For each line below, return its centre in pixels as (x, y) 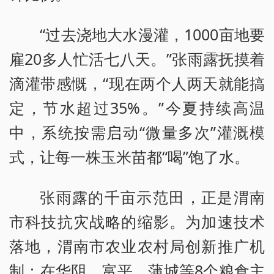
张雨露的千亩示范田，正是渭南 (152, 197)
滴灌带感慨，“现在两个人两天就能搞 (137, 83)
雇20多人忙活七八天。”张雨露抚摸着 (137, 59)
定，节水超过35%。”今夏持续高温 (137, 108)
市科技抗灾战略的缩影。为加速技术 (137, 222)
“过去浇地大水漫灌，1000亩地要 (152, 35)
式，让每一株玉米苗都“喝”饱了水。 (129, 157)
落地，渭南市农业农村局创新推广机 (137, 246)
